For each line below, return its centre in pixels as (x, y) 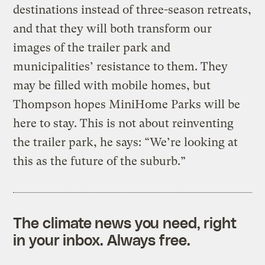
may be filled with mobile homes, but (112, 85)
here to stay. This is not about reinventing (124, 123)
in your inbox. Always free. (102, 239)
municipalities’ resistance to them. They (121, 66)
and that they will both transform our (113, 28)
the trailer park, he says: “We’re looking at (126, 142)
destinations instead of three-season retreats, (132, 9)
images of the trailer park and (92, 47)
